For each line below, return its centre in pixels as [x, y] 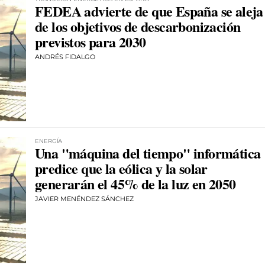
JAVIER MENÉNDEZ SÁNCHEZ [84, 198]
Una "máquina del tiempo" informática [148, 153]
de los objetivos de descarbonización [138, 27]
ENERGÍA [49, 141]
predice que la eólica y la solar [121, 168]
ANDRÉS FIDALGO [65, 57]
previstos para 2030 [91, 42]
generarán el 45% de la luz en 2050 [135, 183]
